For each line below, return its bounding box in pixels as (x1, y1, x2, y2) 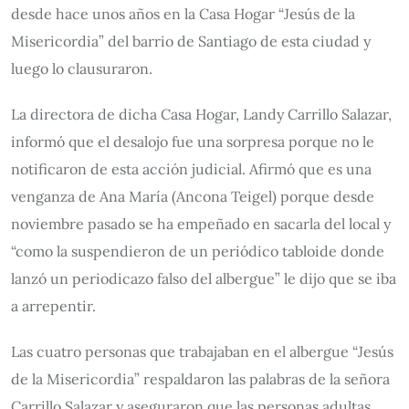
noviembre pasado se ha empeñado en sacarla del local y (11, 214, 391, 233)
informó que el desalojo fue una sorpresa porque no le (11, 131, 374, 151)
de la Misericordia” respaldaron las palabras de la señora (11, 369, 390, 388)
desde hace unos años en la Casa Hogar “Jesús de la (11, 4, 355, 23)
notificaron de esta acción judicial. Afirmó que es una (11, 159, 372, 178)
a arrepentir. (11, 296, 96, 315)
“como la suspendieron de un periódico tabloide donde (11, 241, 384, 260)
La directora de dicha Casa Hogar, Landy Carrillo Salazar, (11, 104, 392, 123)
